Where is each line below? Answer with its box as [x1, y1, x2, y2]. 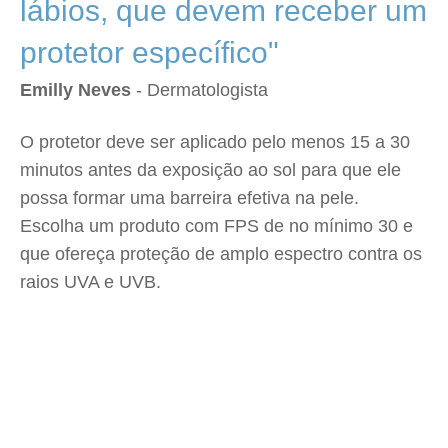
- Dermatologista [131, 80, 268, 100]
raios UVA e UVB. [20, 272, 161, 292]
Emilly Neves [20, 80, 131, 100]
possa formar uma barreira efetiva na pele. [20, 188, 375, 208]
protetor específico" [20, 36, 279, 69]
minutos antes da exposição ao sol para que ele [20, 160, 401, 180]
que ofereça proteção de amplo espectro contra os [20, 244, 422, 264]
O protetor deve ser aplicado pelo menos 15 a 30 [20, 132, 410, 152]
